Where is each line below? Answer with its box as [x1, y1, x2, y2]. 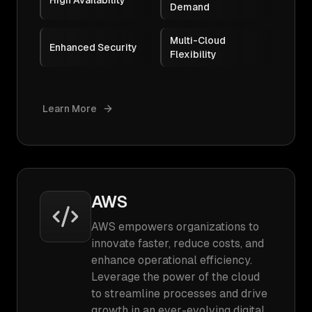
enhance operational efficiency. [91, 253, 252, 267]
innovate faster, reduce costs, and [91, 237, 264, 250]
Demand [170, 1, 210, 13]
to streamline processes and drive [91, 287, 267, 300]
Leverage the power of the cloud [91, 270, 260, 283]
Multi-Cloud [170, 35, 226, 46]
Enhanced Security [49, 42, 137, 53]
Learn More [42, 103, 97, 114]
